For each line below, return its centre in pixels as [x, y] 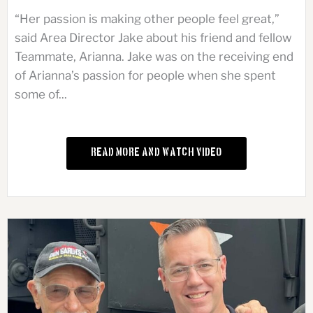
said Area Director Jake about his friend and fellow [153, 38]
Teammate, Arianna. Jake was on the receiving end [154, 57]
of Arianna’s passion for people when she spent [145, 76]
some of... [41, 95]
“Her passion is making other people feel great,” [147, 19]
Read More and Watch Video [156, 154]
